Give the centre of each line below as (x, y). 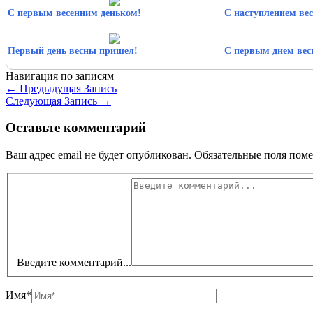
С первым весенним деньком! (74, 13)
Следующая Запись (53, 101)
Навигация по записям (60, 75)
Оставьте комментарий (76, 128)
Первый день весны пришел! (73, 50)
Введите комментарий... (74, 262)
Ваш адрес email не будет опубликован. (99, 155)
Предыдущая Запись (67, 88)
